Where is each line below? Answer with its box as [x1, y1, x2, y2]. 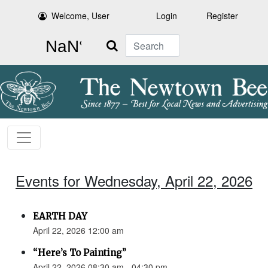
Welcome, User [51, 10, 110, 22]
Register [206, 10, 238, 22]
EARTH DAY [33, 211, 87, 223]
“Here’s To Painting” [33, 247, 126, 259]
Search [98, 35, 126, 47]
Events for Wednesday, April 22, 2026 [16, 170, 252, 191]
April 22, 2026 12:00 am [33, 224, 124, 237]
